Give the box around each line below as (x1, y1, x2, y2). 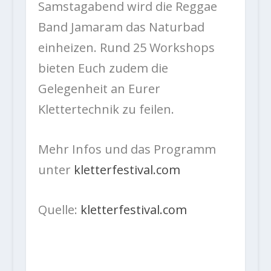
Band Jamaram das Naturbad (38, 19, 204, 36)
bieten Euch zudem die (38, 60, 168, 77)
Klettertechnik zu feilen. (38, 101, 174, 118)
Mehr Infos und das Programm (38, 141, 216, 158)
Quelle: (38, 201, 80, 218)
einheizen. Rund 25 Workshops (38, 39, 215, 56)
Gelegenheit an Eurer (38, 80, 160, 97)
